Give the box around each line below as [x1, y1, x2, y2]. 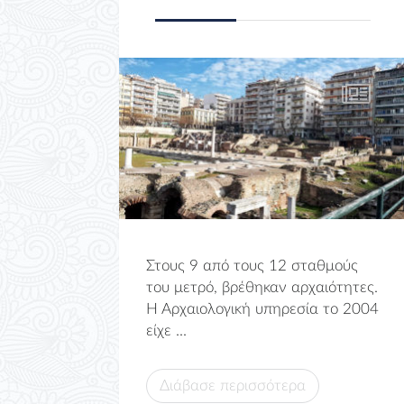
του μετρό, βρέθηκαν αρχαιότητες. [146, 280, 378, 296]
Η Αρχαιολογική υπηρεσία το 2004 [146, 301, 379, 317]
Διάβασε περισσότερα [160, 378, 306, 394]
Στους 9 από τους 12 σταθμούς [146, 258, 358, 274]
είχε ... [146, 323, 187, 339]
